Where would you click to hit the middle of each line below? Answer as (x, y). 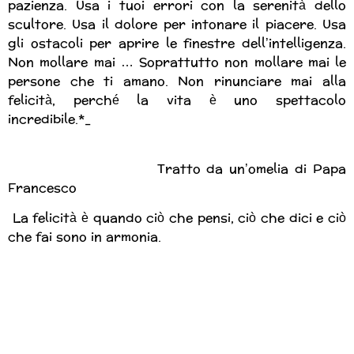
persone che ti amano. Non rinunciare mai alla (177, 81)
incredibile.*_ (49, 119)
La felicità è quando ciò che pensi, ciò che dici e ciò (177, 218)
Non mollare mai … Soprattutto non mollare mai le (177, 62)
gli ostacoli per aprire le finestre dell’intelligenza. (177, 43)
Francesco (42, 187)
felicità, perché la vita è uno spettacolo (177, 100)
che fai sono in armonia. (85, 237)
